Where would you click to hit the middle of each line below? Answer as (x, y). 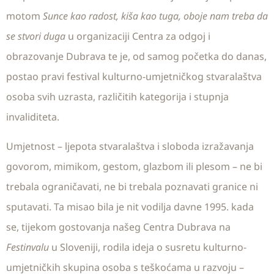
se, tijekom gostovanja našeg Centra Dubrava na (118, 227)
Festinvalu (29, 247)
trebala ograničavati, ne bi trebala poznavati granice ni (132, 186)
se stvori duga (36, 36)
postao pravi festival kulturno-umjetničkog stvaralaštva (134, 77)
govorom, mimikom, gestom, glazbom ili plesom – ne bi (134, 166)
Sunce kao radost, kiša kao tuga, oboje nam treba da (155, 16)
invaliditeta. (33, 117)
